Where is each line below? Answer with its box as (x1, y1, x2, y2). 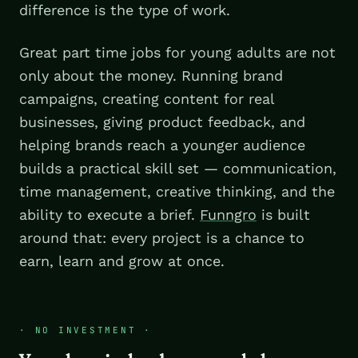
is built (257, 205, 310, 223)
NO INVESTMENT (34, 324, 137, 336)
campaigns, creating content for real (19, 89, 274, 107)
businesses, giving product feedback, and (19, 113, 305, 130)
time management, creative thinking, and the (19, 182, 335, 200)
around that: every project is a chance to (19, 229, 304, 246)
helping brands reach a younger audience (19, 136, 305, 153)
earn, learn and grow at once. (19, 252, 225, 269)
